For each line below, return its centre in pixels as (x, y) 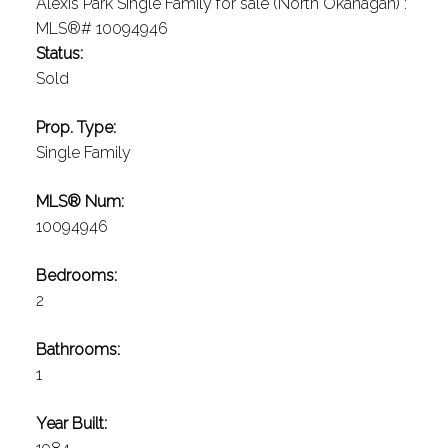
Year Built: (71, 424)
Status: (59, 54)
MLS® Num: (79, 202)
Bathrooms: (77, 350)
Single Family (83, 153)
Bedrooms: (76, 276)
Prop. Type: (75, 128)
